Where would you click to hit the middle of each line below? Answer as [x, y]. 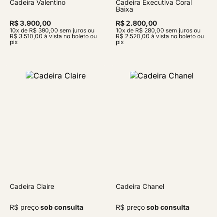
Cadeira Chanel [140, 186]
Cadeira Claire [32, 186]
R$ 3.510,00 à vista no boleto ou [53, 36]
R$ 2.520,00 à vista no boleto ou [160, 36]
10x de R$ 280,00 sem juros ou [158, 30]
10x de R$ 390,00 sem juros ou [52, 30]
